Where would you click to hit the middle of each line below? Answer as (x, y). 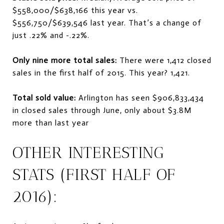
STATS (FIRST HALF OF (94, 174)
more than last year (51, 122)
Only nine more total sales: (65, 60)
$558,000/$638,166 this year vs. (75, 10)
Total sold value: (44, 97)
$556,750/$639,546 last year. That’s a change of (107, 22)
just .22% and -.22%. (51, 35)
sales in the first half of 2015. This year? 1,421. (101, 72)
